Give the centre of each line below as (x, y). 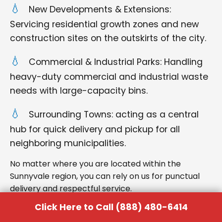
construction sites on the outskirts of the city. (108, 38)
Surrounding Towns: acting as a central (114, 114)
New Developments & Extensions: (100, 9)
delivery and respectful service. (71, 189)
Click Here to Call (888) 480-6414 (111, 207)
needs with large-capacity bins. (79, 91)
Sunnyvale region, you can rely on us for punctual (105, 176)
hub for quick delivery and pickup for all (95, 129)
